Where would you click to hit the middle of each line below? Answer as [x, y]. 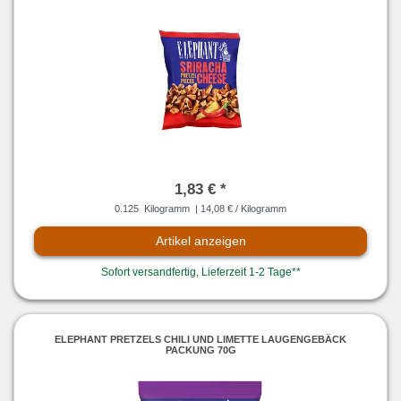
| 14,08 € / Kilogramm [239, 209]
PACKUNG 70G [200, 350]
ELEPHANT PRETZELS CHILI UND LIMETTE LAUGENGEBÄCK [200, 339]
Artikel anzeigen [200, 241]
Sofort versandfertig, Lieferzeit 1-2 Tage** [200, 272]
